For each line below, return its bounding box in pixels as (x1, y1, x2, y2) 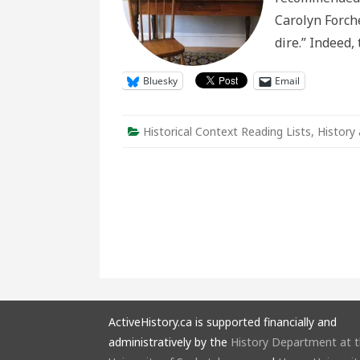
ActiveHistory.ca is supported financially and (108, 314, 337, 329)
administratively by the (108, 334, 231, 350)
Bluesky (143, 74, 178, 88)
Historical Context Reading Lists (143, 124, 311, 139)
